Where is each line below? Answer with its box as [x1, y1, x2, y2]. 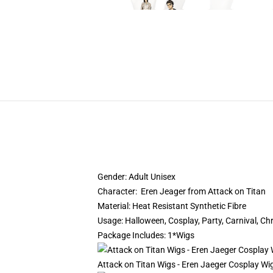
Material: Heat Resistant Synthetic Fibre [97, 201, 246, 211]
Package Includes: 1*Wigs [97, 230, 194, 240]
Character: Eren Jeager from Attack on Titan [97, 186, 266, 196]
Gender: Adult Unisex [97, 172, 175, 182]
